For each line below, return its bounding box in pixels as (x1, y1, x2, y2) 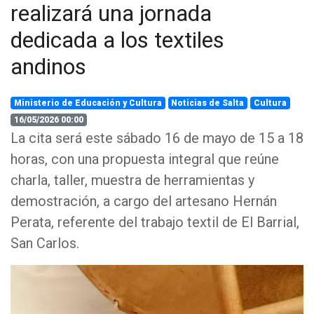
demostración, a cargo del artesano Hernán (11, 193, 277, 210)
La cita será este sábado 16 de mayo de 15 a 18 (11, 130, 303, 146)
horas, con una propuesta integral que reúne (11, 151, 279, 168)
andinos (11, 53, 86, 80)
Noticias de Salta (171, 98, 245, 108)
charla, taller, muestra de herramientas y (11, 172, 254, 189)
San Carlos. (11, 235, 79, 252)
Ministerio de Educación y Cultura (13, 98, 162, 108)
